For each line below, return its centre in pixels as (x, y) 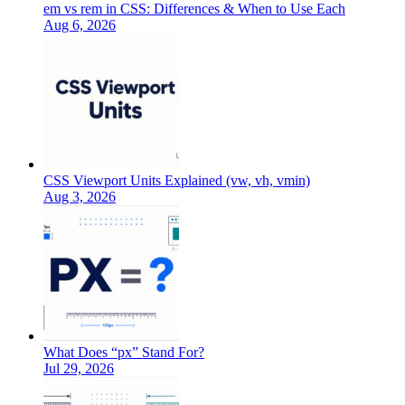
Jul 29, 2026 (79, 369)
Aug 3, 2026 (80, 197)
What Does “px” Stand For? (124, 353)
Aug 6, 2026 (80, 25)
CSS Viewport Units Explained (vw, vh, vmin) (177, 181)
